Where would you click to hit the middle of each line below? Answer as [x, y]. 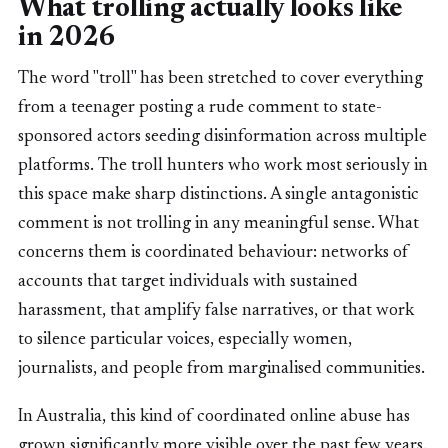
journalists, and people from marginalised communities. [221, 369]
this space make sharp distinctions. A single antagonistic [218, 195]
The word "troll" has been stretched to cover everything [220, 79]
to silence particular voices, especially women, [185, 340]
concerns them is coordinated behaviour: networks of [213, 253]
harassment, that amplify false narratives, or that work [216, 311]
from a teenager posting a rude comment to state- [200, 108]
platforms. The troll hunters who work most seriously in [223, 166]
